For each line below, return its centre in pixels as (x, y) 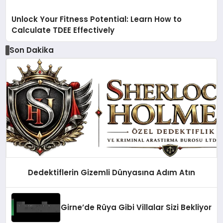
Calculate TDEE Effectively (63, 30)
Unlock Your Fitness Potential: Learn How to (97, 19)
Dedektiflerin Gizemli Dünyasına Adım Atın (111, 172)
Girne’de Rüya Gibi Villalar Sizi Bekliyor (136, 208)
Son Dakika (31, 50)
